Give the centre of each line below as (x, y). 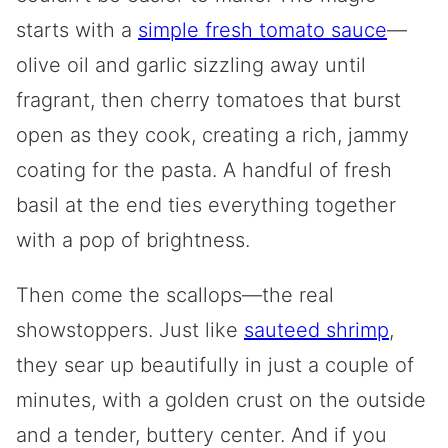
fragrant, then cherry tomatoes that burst (208, 99)
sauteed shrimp (316, 329)
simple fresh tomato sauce (262, 29)
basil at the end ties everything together (206, 204)
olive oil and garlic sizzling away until (191, 64)
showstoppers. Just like (130, 329)
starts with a (77, 29)
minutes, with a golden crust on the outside (221, 399)
